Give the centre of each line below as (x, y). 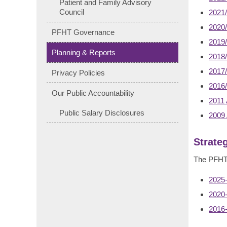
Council (72, 12)
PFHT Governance (83, 32)
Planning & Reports (84, 52)
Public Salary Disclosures (102, 112)
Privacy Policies (78, 72)
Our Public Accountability (93, 93)
